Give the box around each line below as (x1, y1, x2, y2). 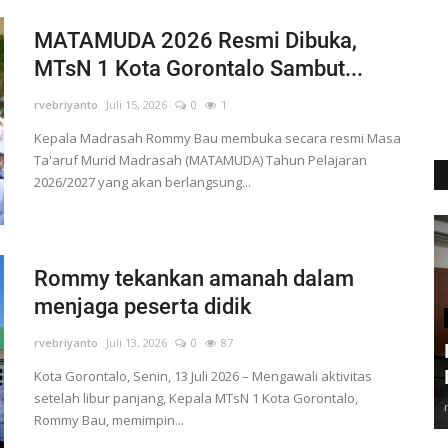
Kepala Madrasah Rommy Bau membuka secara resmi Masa (33, 129, 401, 148)
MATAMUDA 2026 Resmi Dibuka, (33, 28, 357, 54)
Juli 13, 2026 (105, 335, 167, 351)
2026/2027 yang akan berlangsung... (33, 173, 251, 192)
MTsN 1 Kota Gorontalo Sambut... (33, 56, 363, 82)
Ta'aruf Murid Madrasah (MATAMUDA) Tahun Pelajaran (33, 151, 367, 170)
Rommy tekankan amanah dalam (33, 266, 354, 292)
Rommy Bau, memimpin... (33, 411, 184, 430)
